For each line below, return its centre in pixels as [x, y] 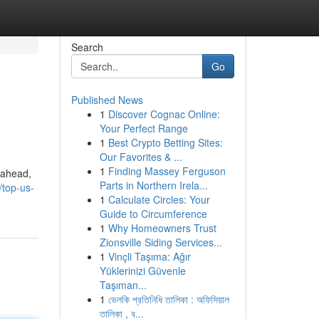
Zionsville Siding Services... [161, 242]
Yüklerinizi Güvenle [142, 271]
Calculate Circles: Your [159, 199]
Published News [107, 100]
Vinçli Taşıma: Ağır [149, 256]
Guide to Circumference [153, 214]
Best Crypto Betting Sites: [165, 142]
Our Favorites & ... [141, 157]
